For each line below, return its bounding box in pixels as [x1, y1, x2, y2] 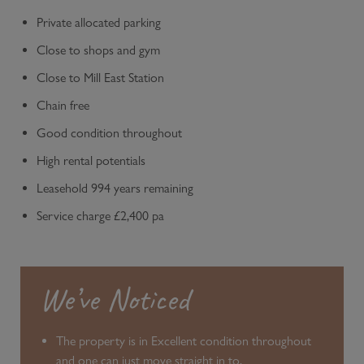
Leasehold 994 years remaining [37, 180, 193, 196]
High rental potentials [37, 152, 145, 168]
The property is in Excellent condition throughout [56, 332, 311, 349]
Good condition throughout [37, 124, 182, 141]
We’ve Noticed [40, 278, 189, 319]
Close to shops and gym [37, 41, 160, 58]
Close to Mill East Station [37, 69, 164, 85]
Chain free [37, 97, 89, 113]
